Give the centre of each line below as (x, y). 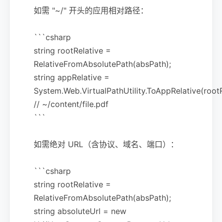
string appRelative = (72, 77)
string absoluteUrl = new (80, 211)
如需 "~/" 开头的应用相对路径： (91, 10)
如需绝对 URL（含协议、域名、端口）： (106, 144)
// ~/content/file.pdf (71, 104)
